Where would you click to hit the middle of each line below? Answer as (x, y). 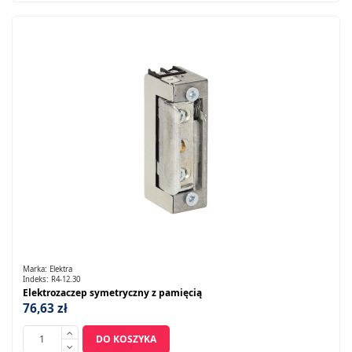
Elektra (60, 269)
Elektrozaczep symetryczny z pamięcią (112, 293)
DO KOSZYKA (126, 339)
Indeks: (37, 280)
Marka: (36, 269)
